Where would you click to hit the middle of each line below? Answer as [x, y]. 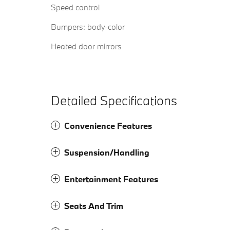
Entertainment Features [111, 179]
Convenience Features [108, 126]
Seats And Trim [94, 206]
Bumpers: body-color [88, 27]
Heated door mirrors [86, 46]
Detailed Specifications [114, 101]
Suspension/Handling [107, 152]
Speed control [75, 7]
